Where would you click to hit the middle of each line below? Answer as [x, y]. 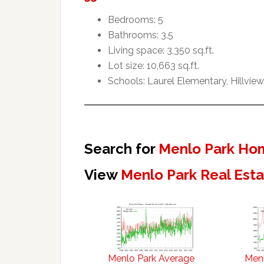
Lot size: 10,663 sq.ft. [154, 65]
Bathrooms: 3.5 [141, 35]
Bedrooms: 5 [136, 19]
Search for [121, 148]
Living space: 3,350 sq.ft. [161, 50]
